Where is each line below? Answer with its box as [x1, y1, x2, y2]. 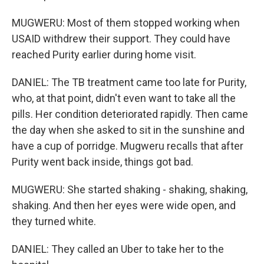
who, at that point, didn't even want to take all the [12, 92, 236, 104]
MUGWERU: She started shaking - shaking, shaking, [12, 183, 247, 196]
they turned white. [12, 215, 96, 227]
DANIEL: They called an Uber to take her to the [12, 243, 224, 255]
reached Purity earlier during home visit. [12, 48, 196, 61]
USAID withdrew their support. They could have [12, 32, 230, 45]
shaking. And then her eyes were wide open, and [12, 199, 236, 212]
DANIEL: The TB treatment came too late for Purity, [12, 76, 246, 88]
